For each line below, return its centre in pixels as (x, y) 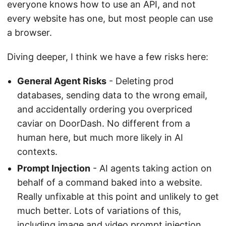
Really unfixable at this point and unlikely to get (118, 196)
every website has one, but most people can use (110, 18)
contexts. (37, 151)
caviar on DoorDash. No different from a (104, 123)
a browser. (30, 32)
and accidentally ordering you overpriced (105, 109)
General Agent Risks (62, 81)
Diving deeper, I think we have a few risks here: (108, 56)
